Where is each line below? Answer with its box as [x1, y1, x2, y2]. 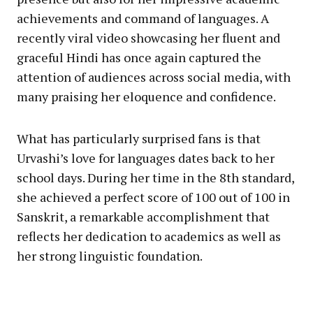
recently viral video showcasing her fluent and [17, 29, 280, 46]
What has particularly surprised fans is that [17, 129, 261, 147]
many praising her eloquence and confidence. [17, 87, 276, 105]
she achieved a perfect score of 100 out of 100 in [17, 188, 290, 205]
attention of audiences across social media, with [17, 68, 291, 85]
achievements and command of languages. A [17, 9, 269, 27]
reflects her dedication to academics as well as [17, 227, 281, 245]
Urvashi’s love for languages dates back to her [17, 149, 275, 166]
